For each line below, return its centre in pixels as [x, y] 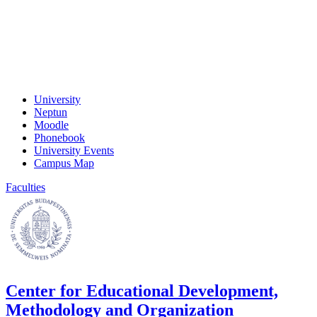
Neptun [51, 112]
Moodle [51, 125]
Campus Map [64, 163]
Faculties [25, 187]
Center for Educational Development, [142, 290]
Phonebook [59, 137]
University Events [74, 150]
